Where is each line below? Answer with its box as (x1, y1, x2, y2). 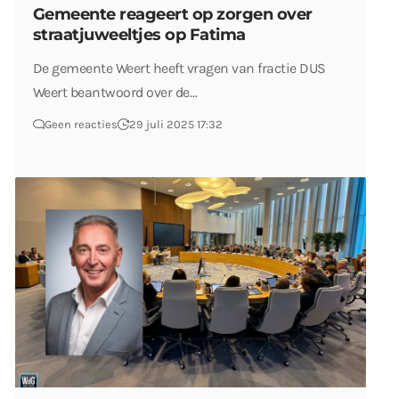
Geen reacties (45, 117, 118, 131)
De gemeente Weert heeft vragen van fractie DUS (33, 59, 326, 77)
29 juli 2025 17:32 (129, 117, 223, 131)
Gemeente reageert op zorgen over (33, 4, 313, 24)
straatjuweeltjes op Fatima (33, 24, 246, 45)
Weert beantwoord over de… (33, 83, 198, 101)
